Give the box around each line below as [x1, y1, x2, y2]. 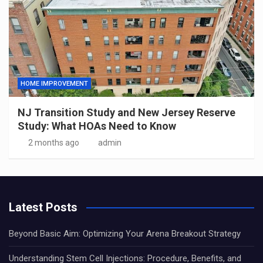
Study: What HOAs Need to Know [18, 119, 176, 132]
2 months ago [28, 137, 79, 147]
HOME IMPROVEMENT [21, 79, 88, 87]
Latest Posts [9, 200, 77, 214]
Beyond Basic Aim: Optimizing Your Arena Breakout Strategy [9, 228, 241, 239]
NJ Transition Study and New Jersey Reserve [18, 106, 235, 119]
